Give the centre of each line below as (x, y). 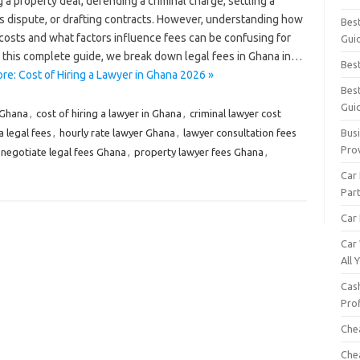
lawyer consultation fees (239, 133)
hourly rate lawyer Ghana (117, 133)
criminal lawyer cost (235, 113)
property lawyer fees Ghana (198, 152)
